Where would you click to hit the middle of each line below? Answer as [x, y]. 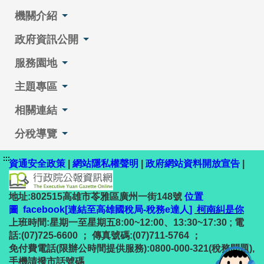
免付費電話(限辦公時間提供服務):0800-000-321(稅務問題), [132, 248]
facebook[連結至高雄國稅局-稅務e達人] [108, 209]
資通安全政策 [37, 163]
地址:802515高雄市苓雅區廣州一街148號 [97, 196]
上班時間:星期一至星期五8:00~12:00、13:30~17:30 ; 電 [126, 222]
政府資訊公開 [47, 39]
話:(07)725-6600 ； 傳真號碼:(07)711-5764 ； [105, 235]
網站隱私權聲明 [105, 163]
